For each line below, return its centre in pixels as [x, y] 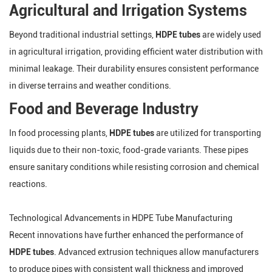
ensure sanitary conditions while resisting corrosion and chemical [134, 167]
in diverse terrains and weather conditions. [90, 86]
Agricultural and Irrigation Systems [128, 11]
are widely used [231, 35]
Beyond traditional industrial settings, [82, 35]
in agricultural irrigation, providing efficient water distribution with [136, 52]
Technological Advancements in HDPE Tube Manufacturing [121, 218]
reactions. [28, 184]
